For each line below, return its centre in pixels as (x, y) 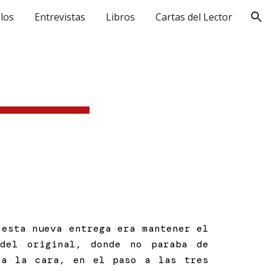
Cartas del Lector (194, 17)
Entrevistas (60, 17)
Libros (120, 17)
